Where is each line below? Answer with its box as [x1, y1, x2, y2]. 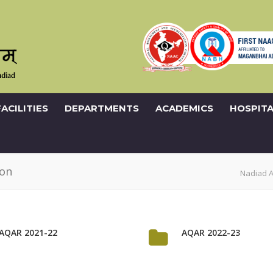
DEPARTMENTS [65, 102, 139, 114]
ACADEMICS [155, 102, 213, 114]
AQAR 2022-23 [182, 227, 240, 238]
